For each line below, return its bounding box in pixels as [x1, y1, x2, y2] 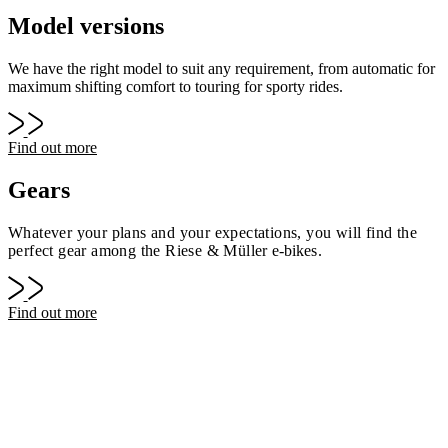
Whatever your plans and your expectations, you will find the [8, 224, 417, 242]
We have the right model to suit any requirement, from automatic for [8, 59, 435, 77]
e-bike [272, 242, 312, 260]
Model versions [8, 12, 164, 39]
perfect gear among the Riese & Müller [8, 242, 273, 260]
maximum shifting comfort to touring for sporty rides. [8, 77, 343, 95]
